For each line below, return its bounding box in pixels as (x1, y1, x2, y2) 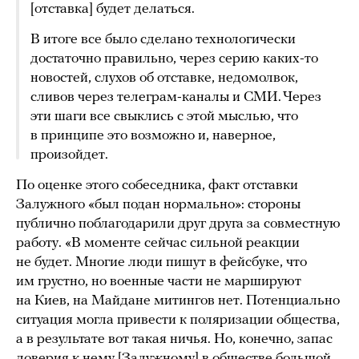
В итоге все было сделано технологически (30, 32, 296, 48)
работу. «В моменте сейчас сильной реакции (16, 236, 300, 252)
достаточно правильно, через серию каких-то (30, 51, 318, 67)
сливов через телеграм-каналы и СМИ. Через (30, 90, 321, 106)
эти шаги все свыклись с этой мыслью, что (30, 109, 298, 125)
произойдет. (30, 147, 108, 163)
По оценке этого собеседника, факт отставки (16, 178, 298, 194)
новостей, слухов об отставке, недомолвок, (30, 71, 298, 87)
